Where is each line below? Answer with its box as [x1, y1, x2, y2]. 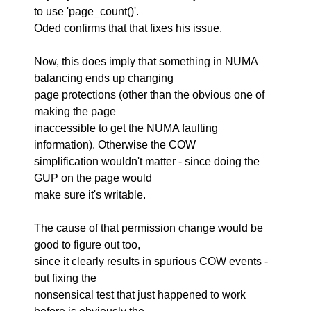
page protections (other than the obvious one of [34, 89, 265, 101]
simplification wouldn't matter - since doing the [34, 155, 260, 167]
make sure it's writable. [34, 189, 146, 201]
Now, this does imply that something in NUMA [34, 56, 258, 67]
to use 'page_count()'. [34, 6, 140, 17]
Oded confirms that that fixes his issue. [34, 22, 223, 34]
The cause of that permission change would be [34, 222, 264, 234]
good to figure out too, [34, 239, 141, 251]
